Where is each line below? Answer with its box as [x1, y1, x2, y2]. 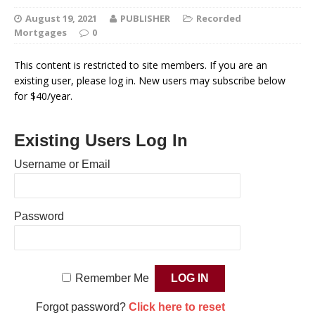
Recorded [196, 12, 241, 25]
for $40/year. [14, 89, 72, 103]
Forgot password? [35, 301, 129, 314]
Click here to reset [128, 301, 225, 314]
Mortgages [14, 26, 67, 39]
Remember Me [75, 272, 149, 285]
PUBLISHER [120, 12, 170, 25]
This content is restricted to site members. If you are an [14, 58, 267, 72]
